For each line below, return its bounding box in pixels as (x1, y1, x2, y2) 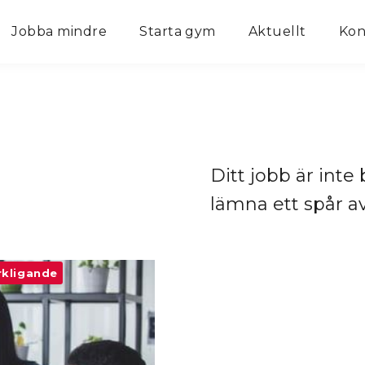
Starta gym (139, 24, 216, 39)
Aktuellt (248, 24, 306, 39)
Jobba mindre (11, 24, 108, 39)
